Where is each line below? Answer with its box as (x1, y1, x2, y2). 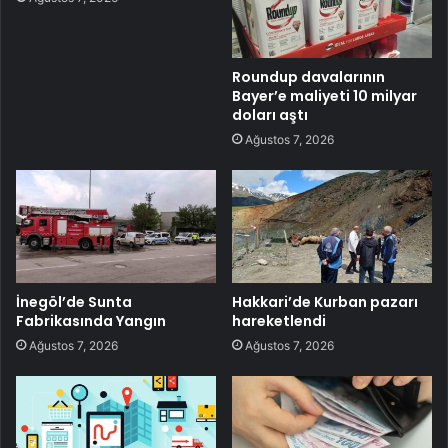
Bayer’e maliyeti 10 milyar (232, 85, 417, 106)
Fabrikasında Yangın (16, 310, 166, 331)
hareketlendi (232, 310, 326, 331)
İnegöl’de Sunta (16, 291, 132, 312)
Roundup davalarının (232, 66, 385, 87)
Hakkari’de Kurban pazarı (232, 291, 418, 312)
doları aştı (232, 104, 308, 125)
